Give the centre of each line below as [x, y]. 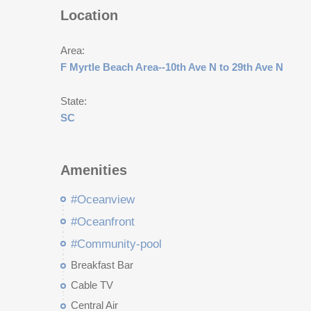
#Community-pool [116, 244]
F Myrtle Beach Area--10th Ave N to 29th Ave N [172, 67]
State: [74, 101]
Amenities [94, 170]
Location [89, 15]
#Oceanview [103, 200]
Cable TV [92, 285]
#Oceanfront [103, 222]
